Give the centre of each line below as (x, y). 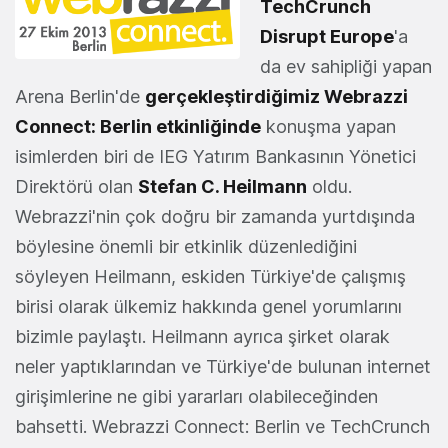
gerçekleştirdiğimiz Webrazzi (276, 97)
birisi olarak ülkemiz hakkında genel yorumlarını (208, 307)
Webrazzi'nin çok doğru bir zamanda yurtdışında (215, 217)
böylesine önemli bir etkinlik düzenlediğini (186, 247)
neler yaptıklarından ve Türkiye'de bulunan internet (223, 367)
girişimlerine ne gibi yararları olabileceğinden (196, 397)
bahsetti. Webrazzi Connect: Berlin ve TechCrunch (222, 427)
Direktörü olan (76, 187)
